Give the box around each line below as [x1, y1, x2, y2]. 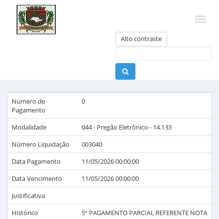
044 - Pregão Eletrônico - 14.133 [82, 123, 172, 131]
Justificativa [12, 191, 45, 200]
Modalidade [12, 123, 46, 131]
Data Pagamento [12, 157, 61, 166]
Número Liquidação [12, 140, 69, 149]
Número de [12, 97, 45, 106]
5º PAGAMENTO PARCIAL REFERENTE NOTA [82, 208, 207, 217]
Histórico [12, 208, 38, 217]
